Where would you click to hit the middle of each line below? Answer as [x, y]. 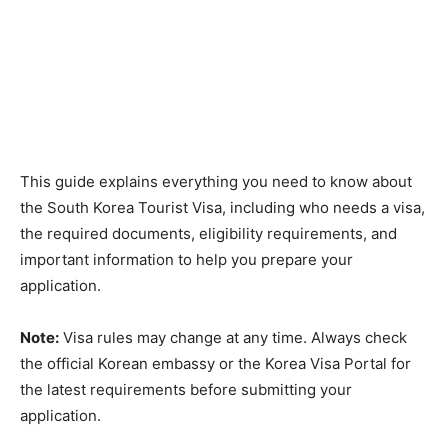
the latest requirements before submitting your [186, 390]
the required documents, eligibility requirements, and [208, 234]
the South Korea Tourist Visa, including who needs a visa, [222, 208]
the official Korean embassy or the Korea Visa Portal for [215, 364]
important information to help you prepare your [186, 260]
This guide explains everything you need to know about [216, 182]
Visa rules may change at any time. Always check [233, 338]
